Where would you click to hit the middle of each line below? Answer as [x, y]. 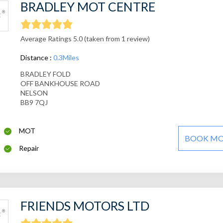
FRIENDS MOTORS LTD [85, 206]
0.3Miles [66, 58]
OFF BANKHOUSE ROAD [60, 84]
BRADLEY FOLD [45, 74]
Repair [29, 148]
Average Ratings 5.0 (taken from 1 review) [85, 39]
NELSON [34, 93]
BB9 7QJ [34, 103]
